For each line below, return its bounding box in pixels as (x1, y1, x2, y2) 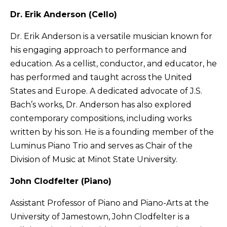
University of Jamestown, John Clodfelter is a (10, 211, 190, 221)
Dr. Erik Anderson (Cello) (10, 9, 117, 19)
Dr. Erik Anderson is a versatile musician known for (10, 31, 212, 41)
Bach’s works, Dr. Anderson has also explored (10, 99, 192, 109)
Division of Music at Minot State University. (10, 154, 177, 164)
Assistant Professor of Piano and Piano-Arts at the (10, 198, 209, 208)
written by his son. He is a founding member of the (10, 127, 214, 137)
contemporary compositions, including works (10, 113, 192, 123)
